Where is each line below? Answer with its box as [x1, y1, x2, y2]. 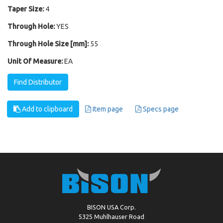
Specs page [141, 105, 179, 113]
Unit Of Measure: [7, 57, 63, 65]
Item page [91, 105, 123, 113]
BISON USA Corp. [87, 204, 136, 211]
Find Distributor [14, 78, 62, 86]
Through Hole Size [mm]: [7, 40, 89, 48]
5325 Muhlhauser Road [79, 213, 144, 220]
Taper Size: [7, 5, 44, 13]
